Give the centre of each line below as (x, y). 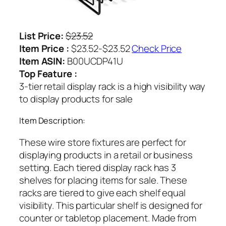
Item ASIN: (42, 61)
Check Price (157, 48)
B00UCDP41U (94, 61)
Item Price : (44, 48)
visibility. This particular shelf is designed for (111, 206)
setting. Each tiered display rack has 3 (98, 168)
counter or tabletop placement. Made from (108, 218)
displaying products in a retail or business (106, 155)
